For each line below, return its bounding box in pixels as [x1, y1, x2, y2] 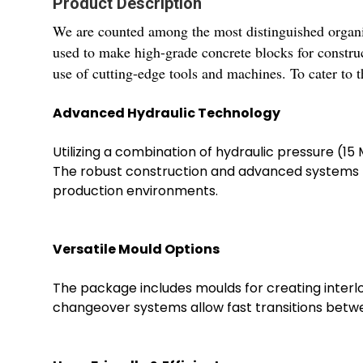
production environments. [53, 181, 218, 201]
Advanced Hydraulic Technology [53, 104, 280, 123]
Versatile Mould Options [53, 240, 220, 259]
